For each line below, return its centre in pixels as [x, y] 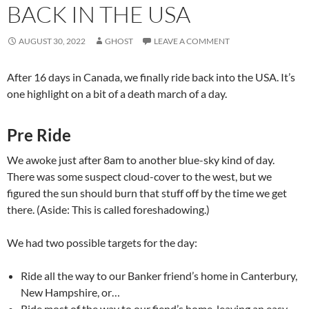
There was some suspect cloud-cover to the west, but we [139, 176]
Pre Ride [39, 134]
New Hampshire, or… [70, 292]
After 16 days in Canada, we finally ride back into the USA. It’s [151, 77]
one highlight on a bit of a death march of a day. [117, 93]
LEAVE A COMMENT [192, 41]
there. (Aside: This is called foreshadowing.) [108, 209]
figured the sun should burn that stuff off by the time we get [147, 192]
